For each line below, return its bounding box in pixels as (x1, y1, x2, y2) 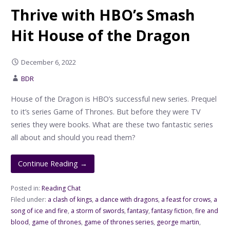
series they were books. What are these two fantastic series (10, 119, 213, 129)
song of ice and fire (10, 206, 68, 216)
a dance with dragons (94, 195, 158, 204)
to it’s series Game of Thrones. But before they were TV (10, 106, 201, 117)
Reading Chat (41, 184, 81, 193)
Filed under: (10, 195, 48, 204)
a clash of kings (47, 195, 92, 204)
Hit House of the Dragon (10, 25, 190, 45)
